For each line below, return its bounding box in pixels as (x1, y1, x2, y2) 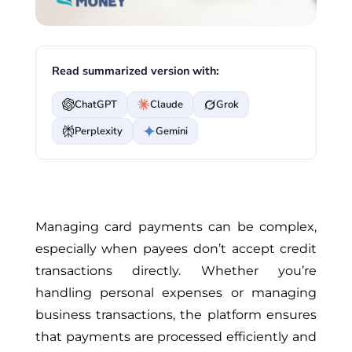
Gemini (155, 123, 188, 138)
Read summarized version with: (51, 63, 219, 79)
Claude (149, 97, 183, 112)
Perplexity (74, 123, 123, 138)
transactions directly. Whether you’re (35, 263, 317, 279)
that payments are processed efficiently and (35, 329, 317, 345)
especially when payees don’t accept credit (35, 241, 317, 257)
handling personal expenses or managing (35, 285, 317, 301)
